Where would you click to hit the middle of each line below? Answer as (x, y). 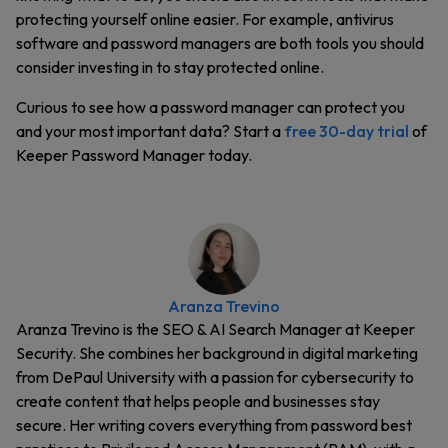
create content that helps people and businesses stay (198, 401)
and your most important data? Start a (150, 131)
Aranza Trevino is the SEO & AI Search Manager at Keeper (215, 329)
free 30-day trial (346, 131)
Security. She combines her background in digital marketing (217, 353)
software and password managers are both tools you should (220, 43)
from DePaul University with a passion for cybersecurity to (215, 377)
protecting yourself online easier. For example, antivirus (205, 19)
